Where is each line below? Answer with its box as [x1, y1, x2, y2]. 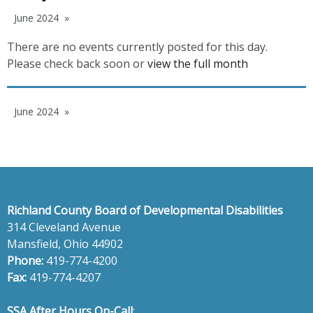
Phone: [7, 252, 43, 268]
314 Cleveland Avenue [7, 219, 121, 235]
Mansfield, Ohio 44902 [7, 235, 123, 252]
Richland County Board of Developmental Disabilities [7, 202, 283, 218]
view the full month [147, 55, 248, 71]
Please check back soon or [7, 55, 147, 71]
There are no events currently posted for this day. [7, 38, 268, 54]
